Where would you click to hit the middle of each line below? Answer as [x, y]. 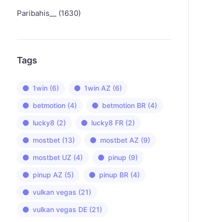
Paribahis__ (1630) [49, 13]
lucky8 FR [107, 123]
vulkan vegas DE [60, 209]
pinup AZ [47, 175]
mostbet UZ [52, 157]
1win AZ [97, 88]
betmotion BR [124, 105]
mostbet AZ [119, 140]
